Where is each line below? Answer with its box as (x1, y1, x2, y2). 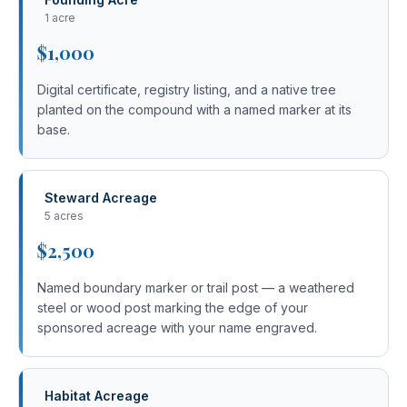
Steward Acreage (45, 190, 157, 205)
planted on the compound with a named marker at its (37, 102, 352, 117)
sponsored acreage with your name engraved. (37, 320, 317, 335)
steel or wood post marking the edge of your (37, 300, 308, 315)
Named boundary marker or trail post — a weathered (37, 280, 354, 295)
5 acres (45, 209, 84, 223)
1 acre (45, 11, 75, 25)
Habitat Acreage (45, 388, 149, 403)
